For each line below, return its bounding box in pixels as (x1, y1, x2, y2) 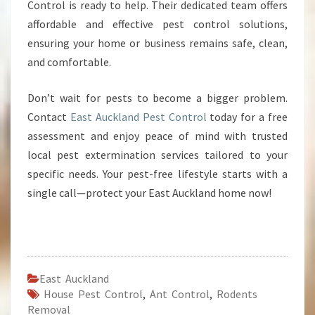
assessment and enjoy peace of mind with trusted (27, 129, 288, 143)
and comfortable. (27, 55, 111, 69)
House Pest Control (44, 287, 143, 301)
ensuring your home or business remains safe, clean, (27, 36, 288, 50)
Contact (27, 110, 70, 124)
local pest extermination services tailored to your (27, 148, 288, 162)
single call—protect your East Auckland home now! (27, 186, 271, 200)
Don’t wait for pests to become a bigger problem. (27, 91, 288, 105)
